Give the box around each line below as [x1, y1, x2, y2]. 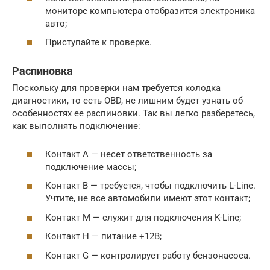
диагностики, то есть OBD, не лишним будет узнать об [12, 95, 243, 107]
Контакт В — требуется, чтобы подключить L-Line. [45, 180, 256, 192]
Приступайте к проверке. [45, 37, 152, 48]
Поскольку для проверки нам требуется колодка [12, 83, 221, 94]
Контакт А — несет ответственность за [45, 148, 212, 160]
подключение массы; [45, 161, 136, 172]
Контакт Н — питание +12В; [45, 231, 162, 242]
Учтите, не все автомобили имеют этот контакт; [45, 193, 250, 204]
